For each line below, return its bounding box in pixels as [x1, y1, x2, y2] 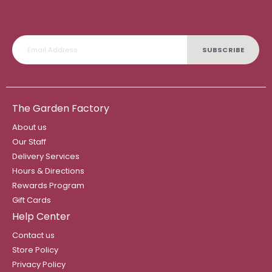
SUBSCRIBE [202, 44, 244, 55]
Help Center [12, 209, 70, 224]
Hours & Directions [12, 165, 84, 177]
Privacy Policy [12, 259, 66, 271]
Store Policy [12, 244, 58, 256]
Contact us [12, 229, 55, 242]
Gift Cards [12, 194, 51, 206]
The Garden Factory [12, 101, 109, 116]
